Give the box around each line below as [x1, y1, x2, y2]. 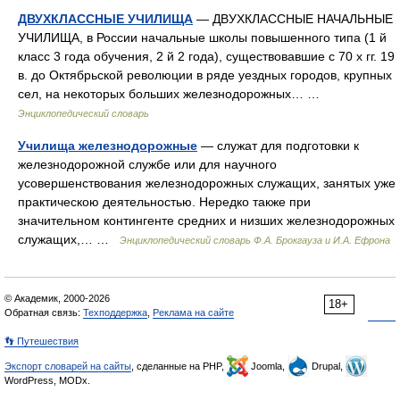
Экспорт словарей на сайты [4, 361, 131, 371]
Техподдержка [83, 307, 147, 318]
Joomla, [248, 361, 287, 371]
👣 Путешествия [4, 336, 79, 346]
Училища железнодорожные [18, 138, 197, 153]
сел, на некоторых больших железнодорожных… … [18, 87, 327, 101]
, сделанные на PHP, [131, 361, 227, 371]
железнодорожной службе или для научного [18, 157, 277, 171]
